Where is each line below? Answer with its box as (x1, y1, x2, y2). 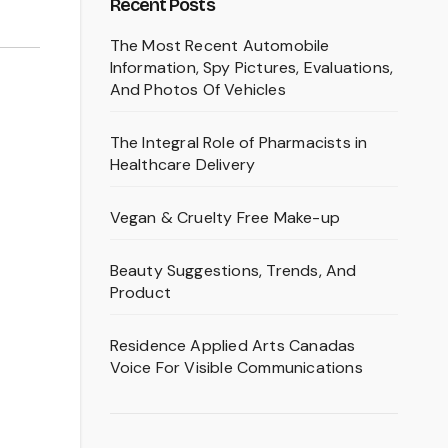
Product (109, 282, 171, 303)
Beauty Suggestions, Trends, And (109, 260, 357, 281)
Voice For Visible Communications (109, 357, 363, 378)
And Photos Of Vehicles (109, 79, 286, 100)
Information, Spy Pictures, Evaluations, (109, 57, 394, 78)
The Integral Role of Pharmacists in (109, 132, 368, 153)
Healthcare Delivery (109, 154, 256, 175)
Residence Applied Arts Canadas (109, 335, 356, 356)
